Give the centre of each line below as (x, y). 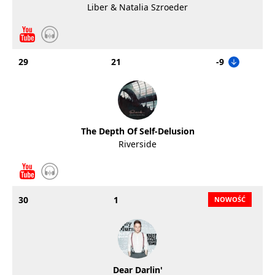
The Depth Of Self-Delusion (137, 131)
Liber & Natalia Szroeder (137, 7)
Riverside (137, 144)
